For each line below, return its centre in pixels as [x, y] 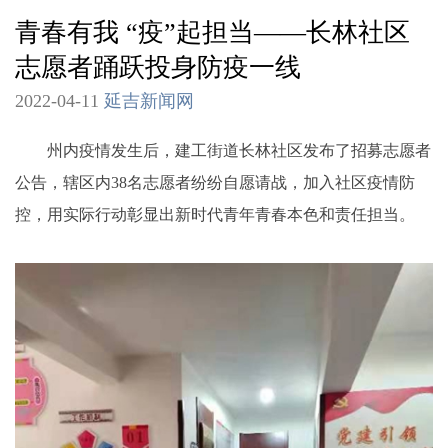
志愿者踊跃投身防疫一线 [158, 67]
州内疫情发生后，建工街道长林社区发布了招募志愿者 [223, 150]
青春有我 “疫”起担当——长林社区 [212, 32]
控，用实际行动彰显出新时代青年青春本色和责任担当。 [215, 214]
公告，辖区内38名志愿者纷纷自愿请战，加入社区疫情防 [215, 182]
